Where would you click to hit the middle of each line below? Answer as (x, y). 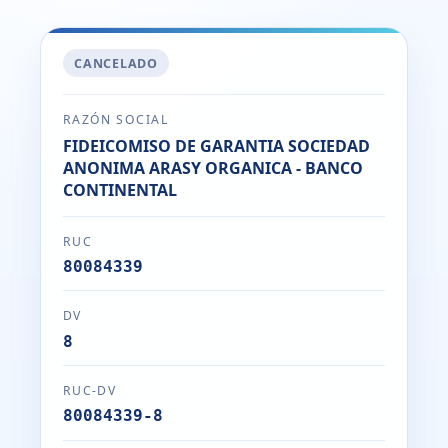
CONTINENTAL (119, 190)
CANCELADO (116, 63)
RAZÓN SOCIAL (115, 120)
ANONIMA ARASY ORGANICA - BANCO (212, 168)
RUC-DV (89, 390)
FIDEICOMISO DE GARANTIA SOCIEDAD (216, 146)
